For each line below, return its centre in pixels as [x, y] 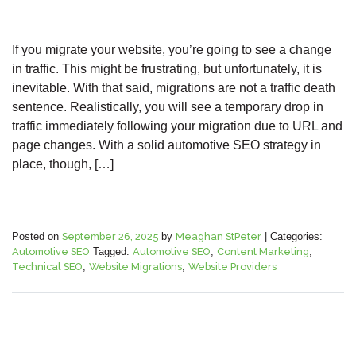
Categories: [296, 237]
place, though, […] [63, 164]
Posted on [37, 237]
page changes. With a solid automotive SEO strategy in [166, 145]
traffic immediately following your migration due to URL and [177, 126]
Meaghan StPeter [219, 237]
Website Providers [232, 267]
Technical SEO [47, 267]
